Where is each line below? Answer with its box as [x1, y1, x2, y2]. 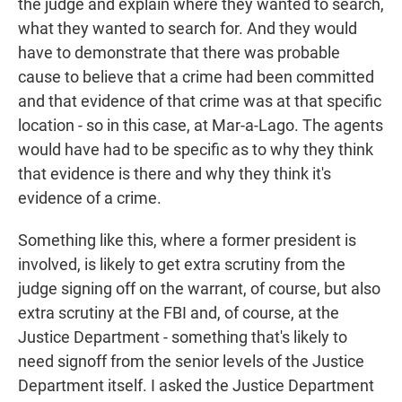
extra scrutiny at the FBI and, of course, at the [18, 303, 339, 323]
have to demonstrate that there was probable [18, 43, 340, 63]
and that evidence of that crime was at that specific [18, 92, 381, 111]
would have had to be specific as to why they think [18, 140, 373, 160]
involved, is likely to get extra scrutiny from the [18, 255, 345, 275]
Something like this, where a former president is [18, 231, 356, 250]
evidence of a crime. [18, 188, 162, 208]
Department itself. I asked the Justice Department [18, 376, 374, 396]
